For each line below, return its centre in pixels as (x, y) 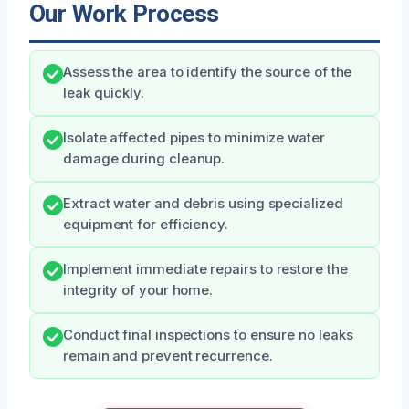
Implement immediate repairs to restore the (205, 270)
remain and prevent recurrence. (168, 357)
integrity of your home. (138, 291)
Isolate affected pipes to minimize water (194, 138)
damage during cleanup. (144, 159)
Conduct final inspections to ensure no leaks (208, 336)
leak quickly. (104, 94)
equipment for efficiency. (146, 225)
